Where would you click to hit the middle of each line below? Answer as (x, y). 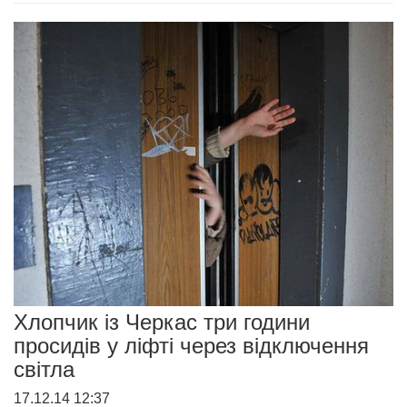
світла (44, 370)
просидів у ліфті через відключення (191, 346)
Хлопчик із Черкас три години (162, 323)
